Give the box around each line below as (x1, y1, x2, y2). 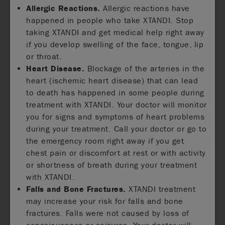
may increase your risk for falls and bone (26, 196, 183, 206)
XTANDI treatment (126, 184, 196, 194)
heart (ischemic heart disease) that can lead (26, 75, 198, 85)
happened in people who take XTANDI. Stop (26, 15, 194, 25)
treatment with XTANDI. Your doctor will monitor (26, 99, 207, 109)
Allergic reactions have (100, 3, 190, 13)
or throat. (26, 51, 62, 61)
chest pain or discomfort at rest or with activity (26, 148, 206, 158)
